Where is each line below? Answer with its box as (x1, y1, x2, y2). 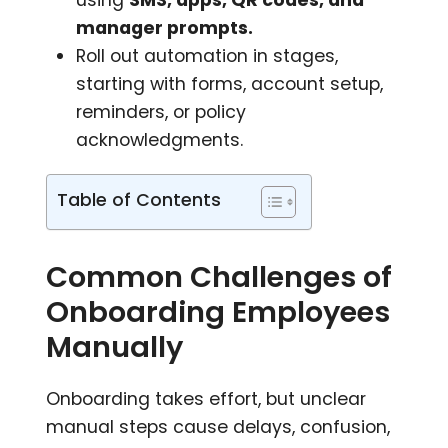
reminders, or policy (76, 99, 247, 124)
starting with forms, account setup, (76, 71, 384, 96)
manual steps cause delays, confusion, (46, 414, 391, 439)
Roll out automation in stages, (76, 43, 339, 68)
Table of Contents (57, 187, 222, 212)
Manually (46, 326, 184, 367)
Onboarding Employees (46, 291, 391, 332)
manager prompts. (76, 15, 254, 40)
